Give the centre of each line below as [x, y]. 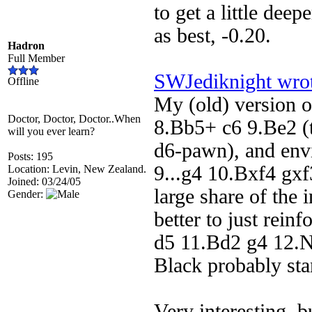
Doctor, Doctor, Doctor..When [74, 119]
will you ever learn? [51, 131]
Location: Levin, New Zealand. [77, 169]
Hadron [26, 46]
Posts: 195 [30, 156]
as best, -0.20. [218, 36]
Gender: [27, 194]
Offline [23, 81]
